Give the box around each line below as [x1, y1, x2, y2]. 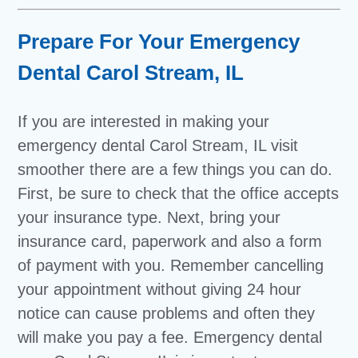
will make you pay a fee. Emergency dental [18, 328, 323, 346]
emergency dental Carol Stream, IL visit [18, 137, 299, 154]
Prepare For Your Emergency [18, 30, 300, 54]
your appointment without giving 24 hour [18, 280, 302, 298]
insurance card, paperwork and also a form [18, 233, 323, 250]
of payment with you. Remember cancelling [18, 257, 324, 274]
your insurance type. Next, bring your [18, 209, 281, 226]
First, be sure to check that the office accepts [18, 185, 340, 202]
